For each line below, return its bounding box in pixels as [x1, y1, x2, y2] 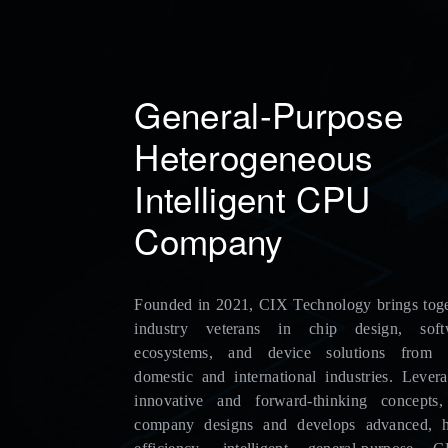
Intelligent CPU [134, 173, 371, 223]
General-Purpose [134, 89, 404, 139]
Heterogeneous [134, 131, 374, 181]
